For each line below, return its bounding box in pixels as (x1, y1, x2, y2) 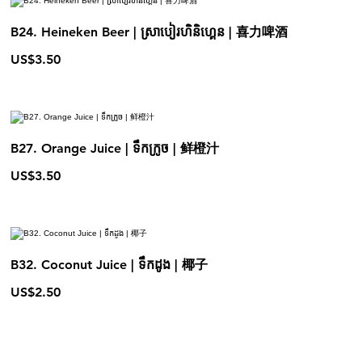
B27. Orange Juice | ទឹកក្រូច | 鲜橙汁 (11, 140, 220, 156)
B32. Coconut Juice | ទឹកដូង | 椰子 (11, 256, 208, 272)
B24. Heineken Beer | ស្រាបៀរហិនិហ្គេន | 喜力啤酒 (11, 23, 288, 40)
